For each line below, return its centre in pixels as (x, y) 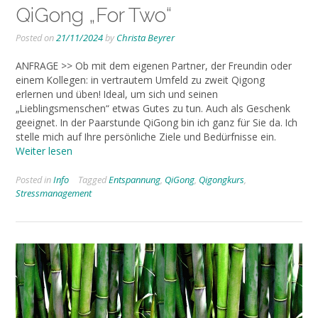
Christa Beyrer (146, 38)
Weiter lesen (44, 151)
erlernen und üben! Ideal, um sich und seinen (117, 94)
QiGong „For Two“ (94, 15)
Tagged (93, 179)
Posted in (34, 179)
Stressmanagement (54, 193)
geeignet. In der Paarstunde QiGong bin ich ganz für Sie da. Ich (157, 123)
